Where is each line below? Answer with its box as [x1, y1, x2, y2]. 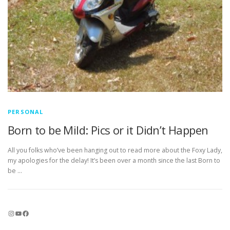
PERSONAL [8, 107, 44, 116]
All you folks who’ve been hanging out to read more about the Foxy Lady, [8, 145, 222, 155]
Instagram [7, 207, 14, 218]
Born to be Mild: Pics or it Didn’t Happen [8, 122, 208, 138]
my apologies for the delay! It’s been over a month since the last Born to [8, 156, 220, 165]
